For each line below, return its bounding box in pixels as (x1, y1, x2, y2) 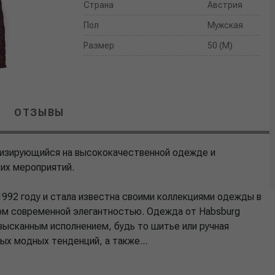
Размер (83, 41, 115, 50)
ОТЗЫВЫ (14, 107, 64, 119)
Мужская (207, 20, 243, 30)
